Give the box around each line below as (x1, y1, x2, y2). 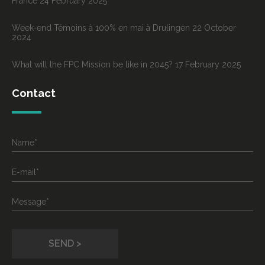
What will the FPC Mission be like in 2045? (12, 59, 173, 69)
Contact (12, 86, 56, 99)
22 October (192, 22, 236, 33)
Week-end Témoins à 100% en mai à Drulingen (12, 22, 190, 33)
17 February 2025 (175, 59, 241, 69)
